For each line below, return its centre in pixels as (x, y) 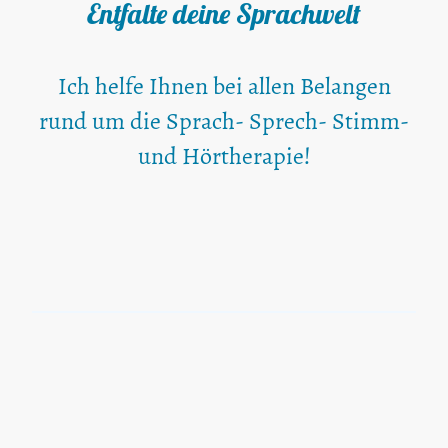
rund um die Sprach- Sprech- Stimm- (224, 121)
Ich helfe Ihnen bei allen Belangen (224, 86)
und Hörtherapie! (224, 156)
